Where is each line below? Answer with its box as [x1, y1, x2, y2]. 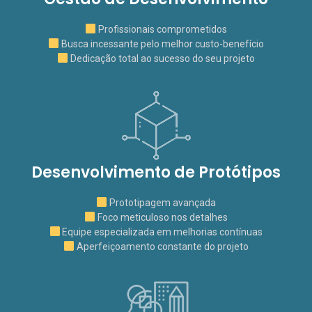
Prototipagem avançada [107, 197, 216, 208]
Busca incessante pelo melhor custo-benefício [58, 38, 264, 49]
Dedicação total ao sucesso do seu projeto [68, 53, 255, 64]
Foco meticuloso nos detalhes [95, 212, 228, 223]
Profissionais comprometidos [95, 24, 227, 35]
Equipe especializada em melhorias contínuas [60, 226, 263, 237]
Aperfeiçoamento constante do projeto [74, 241, 249, 252]
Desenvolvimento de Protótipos [31, 162, 281, 183]
